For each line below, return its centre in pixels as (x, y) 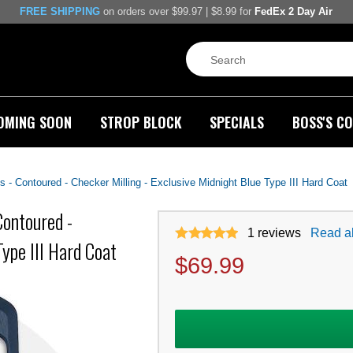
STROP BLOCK (141, 122)
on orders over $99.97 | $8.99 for (177, 12)
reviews (279, 232)
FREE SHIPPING (60, 12)
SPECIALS (237, 122)
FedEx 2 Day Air (294, 12)
